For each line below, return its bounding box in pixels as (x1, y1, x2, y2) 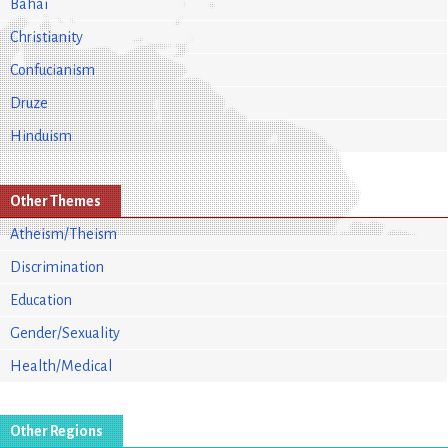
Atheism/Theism (10, 225, 117, 242)
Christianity (10, 28, 83, 45)
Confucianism (10, 61, 95, 78)
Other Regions (10, 422, 103, 439)
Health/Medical (10, 357, 112, 374)
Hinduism (10, 127, 72, 144)
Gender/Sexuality (10, 324, 120, 341)
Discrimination (10, 258, 104, 275)
